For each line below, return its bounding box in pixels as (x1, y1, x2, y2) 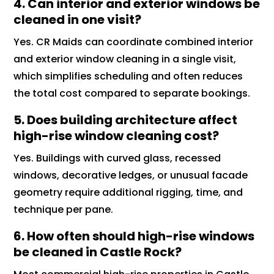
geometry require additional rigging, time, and (13, 185, 243, 199)
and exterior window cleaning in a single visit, (13, 51, 237, 66)
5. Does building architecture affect (13, 111, 238, 128)
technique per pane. (13, 202, 116, 217)
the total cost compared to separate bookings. (13, 86, 251, 100)
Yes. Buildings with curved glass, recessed (13, 150, 221, 165)
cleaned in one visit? (13, 10, 142, 28)
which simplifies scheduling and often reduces (13, 68, 243, 83)
